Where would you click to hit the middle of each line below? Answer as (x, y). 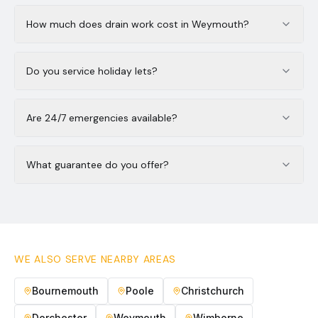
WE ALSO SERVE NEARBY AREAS (95, 259)
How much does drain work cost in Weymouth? (138, 24)
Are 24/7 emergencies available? (102, 118)
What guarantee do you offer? (98, 165)
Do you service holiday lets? (92, 71)
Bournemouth (65, 291)
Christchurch (213, 291)
